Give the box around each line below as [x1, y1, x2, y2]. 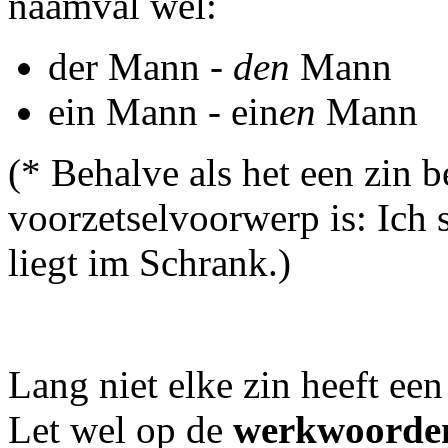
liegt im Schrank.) [8, 241, 291, 284]
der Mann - [48, 45, 233, 88]
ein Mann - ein [48, 90, 279, 133]
